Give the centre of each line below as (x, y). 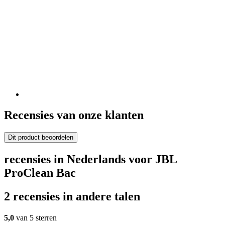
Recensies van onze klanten (74, 115)
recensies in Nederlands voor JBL (90, 159)
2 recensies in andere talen (72, 197)
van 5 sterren (35, 218)
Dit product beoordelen (41, 138)
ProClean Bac (40, 173)
